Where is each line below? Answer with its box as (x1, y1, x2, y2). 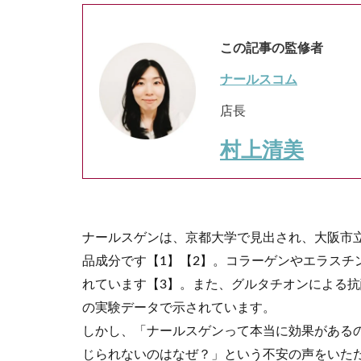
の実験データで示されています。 (82, 301, 276, 314)
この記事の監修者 (220, 41, 323, 55)
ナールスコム (220, 73, 297, 86)
